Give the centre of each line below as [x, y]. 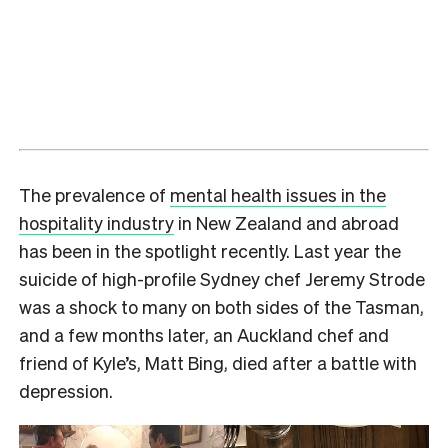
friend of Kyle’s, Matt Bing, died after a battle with [218, 362]
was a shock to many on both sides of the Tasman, [221, 306]
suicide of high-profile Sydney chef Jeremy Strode [222, 278]
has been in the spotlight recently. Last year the [210, 250]
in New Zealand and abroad [286, 222]
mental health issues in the [278, 194]
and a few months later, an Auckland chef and [204, 334]
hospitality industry [96, 222]
